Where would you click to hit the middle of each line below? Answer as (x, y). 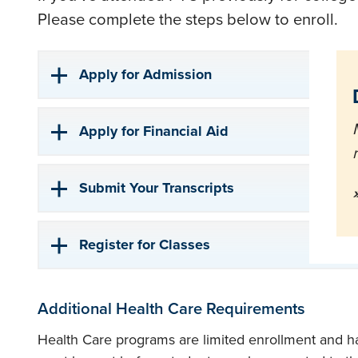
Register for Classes (145, 245)
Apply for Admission (145, 74)
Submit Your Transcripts (157, 188)
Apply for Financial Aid (154, 131)
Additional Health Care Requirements (171, 308)
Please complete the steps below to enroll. (188, 19)
